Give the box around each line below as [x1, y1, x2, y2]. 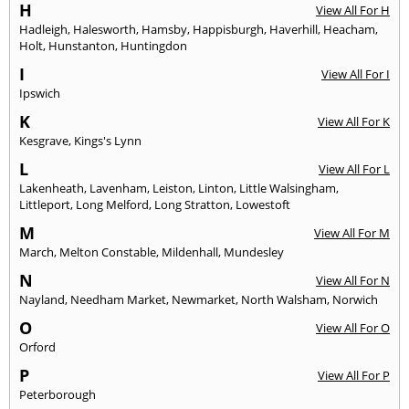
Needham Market [70, 290, 166, 308]
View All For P [318, 366, 390, 383]
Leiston [152, 179, 193, 196]
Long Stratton [154, 195, 230, 213]
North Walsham [241, 290, 327, 308]
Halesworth [73, 20, 136, 37]
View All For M [314, 224, 390, 241]
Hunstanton [48, 37, 115, 54]
